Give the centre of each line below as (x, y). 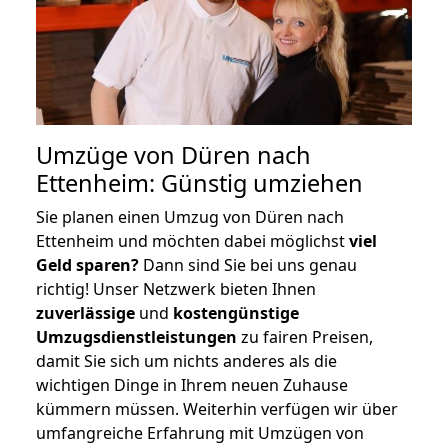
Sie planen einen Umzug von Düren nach (190, 216)
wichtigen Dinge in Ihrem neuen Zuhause (192, 384)
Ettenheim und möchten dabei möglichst (192, 240)
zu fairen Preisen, (305, 336)
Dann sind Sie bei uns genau (248, 264)
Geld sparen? (87, 264)
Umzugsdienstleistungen (136, 336)
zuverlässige (85, 312)
